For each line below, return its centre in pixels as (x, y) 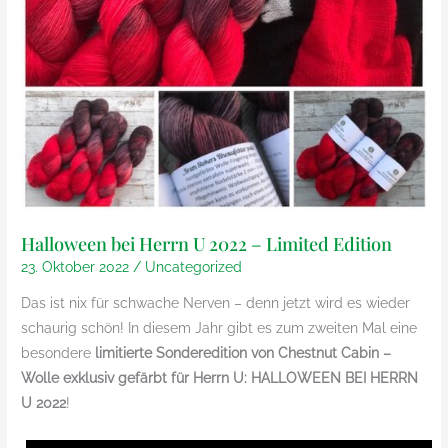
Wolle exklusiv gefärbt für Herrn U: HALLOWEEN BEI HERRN (220, 378)
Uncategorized (194, 267)
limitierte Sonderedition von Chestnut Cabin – (243, 353)
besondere (58, 353)
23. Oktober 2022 (77, 267)
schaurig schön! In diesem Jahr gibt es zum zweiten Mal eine (219, 328)
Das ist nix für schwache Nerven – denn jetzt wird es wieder (216, 303)
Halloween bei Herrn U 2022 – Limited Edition (207, 243)
